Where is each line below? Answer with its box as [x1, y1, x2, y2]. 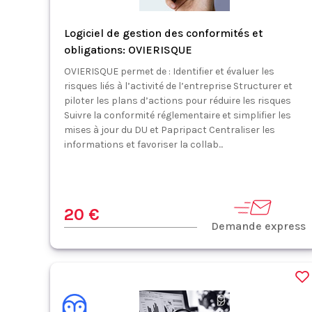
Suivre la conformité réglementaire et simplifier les [64, 109, 291, 121]
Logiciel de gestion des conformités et [64, 26, 263, 40]
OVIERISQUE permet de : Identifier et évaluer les [64, 65, 274, 77]
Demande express [210, 219, 306, 233]
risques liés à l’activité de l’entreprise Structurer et [64, 80, 292, 92]
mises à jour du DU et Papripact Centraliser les [64, 124, 275, 136]
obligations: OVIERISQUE [64, 43, 192, 56]
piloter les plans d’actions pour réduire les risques [64, 95, 291, 107]
